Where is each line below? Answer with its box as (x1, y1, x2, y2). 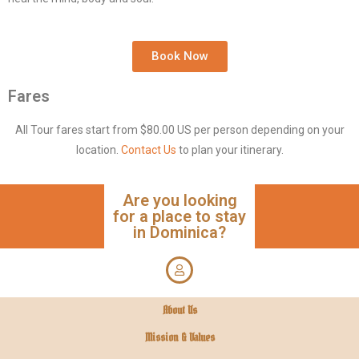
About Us (162, 301, 197, 321)
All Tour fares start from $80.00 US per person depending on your (14, 123, 345, 136)
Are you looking (122, 191, 237, 210)
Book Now (151, 49, 208, 63)
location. (75, 143, 121, 156)
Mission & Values (144, 328, 215, 348)
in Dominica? (133, 223, 226, 242)
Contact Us (120, 143, 176, 156)
